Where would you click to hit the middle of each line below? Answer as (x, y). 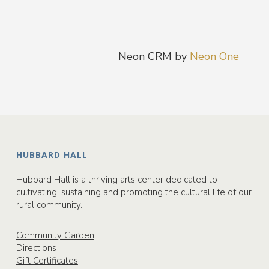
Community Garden (55, 235)
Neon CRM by (154, 56)
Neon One (214, 56)
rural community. (49, 205)
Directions (36, 248)
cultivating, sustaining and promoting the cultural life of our (134, 192)
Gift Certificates (47, 261)
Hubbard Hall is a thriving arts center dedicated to (116, 180)
